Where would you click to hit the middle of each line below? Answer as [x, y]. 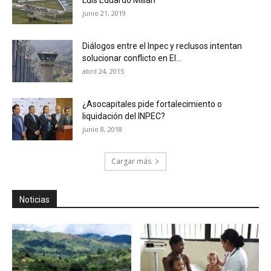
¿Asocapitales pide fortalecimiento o [152, 104]
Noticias [34, 200]
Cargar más [131, 162]
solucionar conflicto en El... [132, 58]
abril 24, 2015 [103, 71]
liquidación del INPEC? [124, 116]
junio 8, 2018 [102, 129]
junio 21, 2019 [104, 13]
